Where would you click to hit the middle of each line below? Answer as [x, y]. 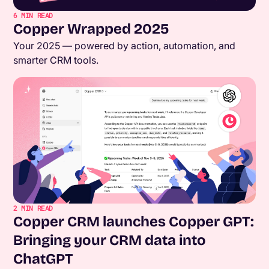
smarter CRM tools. [56, 60]
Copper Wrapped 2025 [92, 29]
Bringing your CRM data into [110, 240]
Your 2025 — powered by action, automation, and [125, 46]
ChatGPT [44, 259]
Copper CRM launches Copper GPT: [134, 222]
